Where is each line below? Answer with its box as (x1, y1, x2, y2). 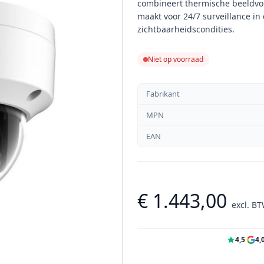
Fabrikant (146, 88, 180, 100)
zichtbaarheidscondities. (137, 24, 235, 35)
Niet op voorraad (148, 54, 203, 65)
